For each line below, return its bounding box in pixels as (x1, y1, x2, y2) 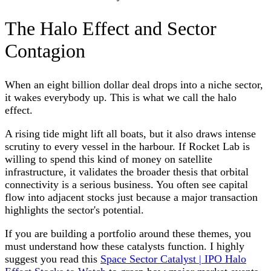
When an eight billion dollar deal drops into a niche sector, (5, 78, 263, 91)
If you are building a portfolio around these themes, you (5, 227, 251, 240)
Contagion (5, 40, 85, 62)
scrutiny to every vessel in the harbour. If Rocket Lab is (5, 140, 250, 152)
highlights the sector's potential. (5, 203, 144, 216)
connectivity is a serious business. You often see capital (5, 178, 248, 191)
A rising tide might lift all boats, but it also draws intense (5, 127, 256, 140)
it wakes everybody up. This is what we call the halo (5, 91, 237, 103)
